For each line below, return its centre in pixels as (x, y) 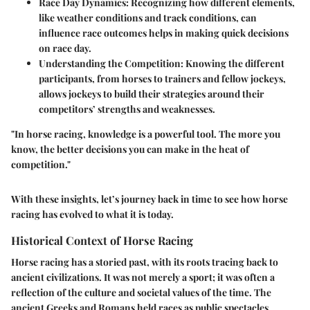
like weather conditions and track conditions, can (148, 18)
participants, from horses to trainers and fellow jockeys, (162, 79)
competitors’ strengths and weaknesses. (127, 109)
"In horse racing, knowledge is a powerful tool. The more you (146, 134)
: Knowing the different (232, 64)
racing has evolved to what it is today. (92, 215)
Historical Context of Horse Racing (102, 240)
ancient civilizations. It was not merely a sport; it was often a (143, 277)
